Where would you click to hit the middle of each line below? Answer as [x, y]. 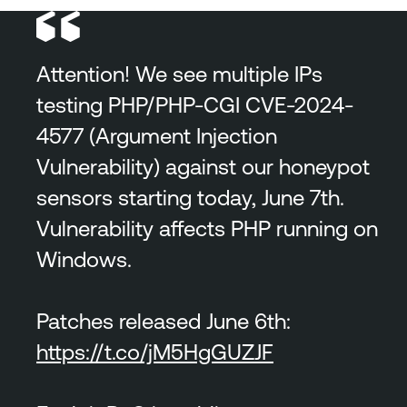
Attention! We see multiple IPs [179, 73]
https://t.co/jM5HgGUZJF [155, 351]
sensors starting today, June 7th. [190, 197]
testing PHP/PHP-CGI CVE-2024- [195, 104]
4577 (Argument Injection [157, 135]
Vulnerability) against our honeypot [203, 166]
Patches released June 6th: [164, 320]
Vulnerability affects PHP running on [207, 228]
